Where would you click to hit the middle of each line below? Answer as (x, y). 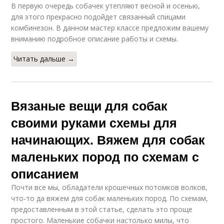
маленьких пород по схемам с (105, 157)
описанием (45, 174)
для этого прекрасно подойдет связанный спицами (98, 17)
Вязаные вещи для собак (89, 106)
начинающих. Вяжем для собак (108, 140)
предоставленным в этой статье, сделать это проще (102, 209)
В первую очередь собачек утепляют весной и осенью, (106, 6)
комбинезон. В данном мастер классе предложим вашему (110, 28)
